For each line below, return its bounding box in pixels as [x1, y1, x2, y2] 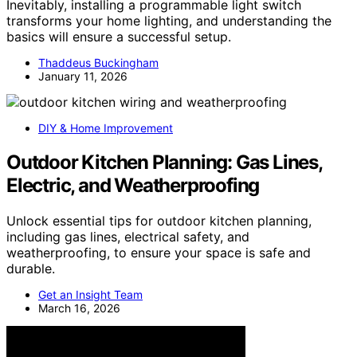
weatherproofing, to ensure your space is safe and [6, 244, 311, 261]
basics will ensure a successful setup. [6, 28, 231, 45]
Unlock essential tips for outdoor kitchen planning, [6, 212, 312, 229]
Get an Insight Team [38, 287, 143, 301]
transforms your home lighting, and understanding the [6, 12, 331, 29]
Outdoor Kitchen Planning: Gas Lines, [6, 150, 322, 174]
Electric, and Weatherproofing [6, 173, 260, 197]
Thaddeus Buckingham [38, 55, 159, 69]
